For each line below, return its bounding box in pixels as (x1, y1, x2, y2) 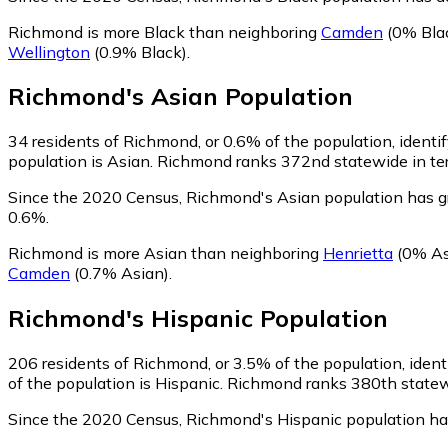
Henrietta (323, 243, 393, 264)
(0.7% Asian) (70, 263, 169, 284)
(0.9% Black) (90, 41, 187, 62)
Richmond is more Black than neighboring (8, 21, 321, 42)
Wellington (8, 41, 90, 62)
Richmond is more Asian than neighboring (8, 243, 323, 264)
